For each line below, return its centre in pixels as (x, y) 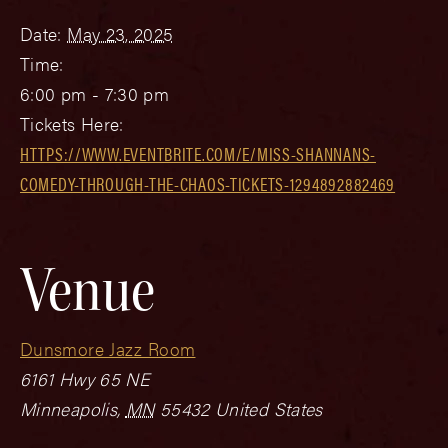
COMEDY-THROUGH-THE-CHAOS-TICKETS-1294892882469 (208, 183)
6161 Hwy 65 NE (85, 378)
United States (269, 408)
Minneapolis (68, 408)
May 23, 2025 (120, 33)
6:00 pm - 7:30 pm (95, 93)
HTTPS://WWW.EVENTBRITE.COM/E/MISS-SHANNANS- (198, 153)
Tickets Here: (72, 123)
